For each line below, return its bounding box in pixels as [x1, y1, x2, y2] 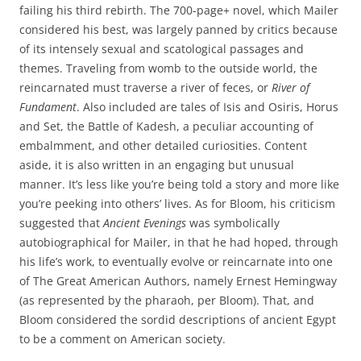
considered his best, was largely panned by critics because [19, 22, 338, 37]
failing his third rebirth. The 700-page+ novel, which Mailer [19, 2, 338, 18]
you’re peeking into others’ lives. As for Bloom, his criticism [19, 196, 335, 211]
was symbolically [186, 215, 280, 230]
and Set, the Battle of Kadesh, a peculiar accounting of [19, 118, 313, 134]
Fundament [19, 99, 77, 114]
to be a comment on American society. [19, 331, 226, 346]
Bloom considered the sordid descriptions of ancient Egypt [19, 312, 336, 327]
